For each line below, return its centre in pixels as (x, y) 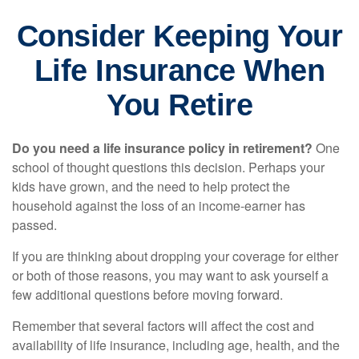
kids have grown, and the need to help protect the (151, 186)
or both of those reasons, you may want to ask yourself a (170, 275)
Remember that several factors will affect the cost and (163, 326)
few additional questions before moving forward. (147, 294)
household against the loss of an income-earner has (159, 206)
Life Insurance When (179, 71)
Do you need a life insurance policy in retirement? (162, 148)
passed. (34, 225)
